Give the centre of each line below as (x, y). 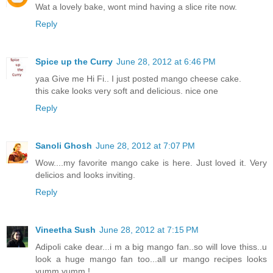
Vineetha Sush (66, 230)
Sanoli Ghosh (64, 146)
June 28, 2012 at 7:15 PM (149, 230)
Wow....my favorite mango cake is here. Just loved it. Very (151, 163)
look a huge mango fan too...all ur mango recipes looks (151, 259)
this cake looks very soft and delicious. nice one (127, 91)
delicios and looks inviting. (85, 175)
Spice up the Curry (74, 62)
